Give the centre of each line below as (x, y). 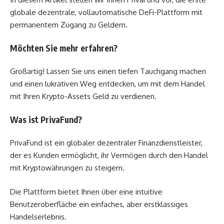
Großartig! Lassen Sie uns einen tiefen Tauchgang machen (108, 71)
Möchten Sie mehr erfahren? (64, 48)
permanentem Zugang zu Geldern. (69, 25)
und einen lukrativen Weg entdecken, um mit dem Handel (107, 84)
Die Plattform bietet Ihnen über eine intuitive (86, 191)
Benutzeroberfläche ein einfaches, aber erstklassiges (99, 204)
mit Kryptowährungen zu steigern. (67, 168)
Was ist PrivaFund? (46, 119)
